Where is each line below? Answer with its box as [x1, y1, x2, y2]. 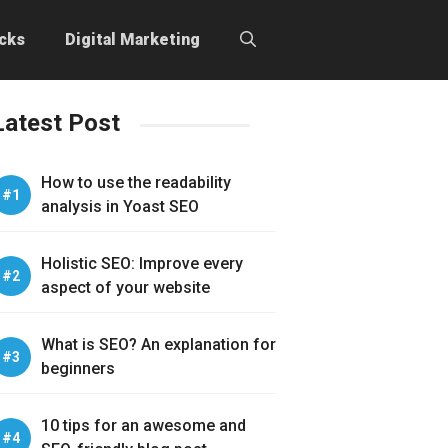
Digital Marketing [65, 30, 200, 49]
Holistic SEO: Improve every [41, 254, 243, 273]
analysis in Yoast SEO [41, 197, 199, 216]
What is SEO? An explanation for [41, 335, 276, 354]
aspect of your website [41, 278, 210, 297]
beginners [41, 359, 115, 378]
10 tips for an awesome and [41, 416, 246, 435]
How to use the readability [41, 173, 231, 192]
